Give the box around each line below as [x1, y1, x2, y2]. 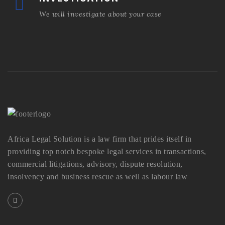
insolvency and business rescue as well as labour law [8, 172, 187, 181]
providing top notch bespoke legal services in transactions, [8, 147, 206, 156]
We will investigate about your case [39, 10, 162, 19]
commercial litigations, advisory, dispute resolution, [8, 159, 183, 168]
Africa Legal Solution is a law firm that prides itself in [8, 134, 192, 143]
